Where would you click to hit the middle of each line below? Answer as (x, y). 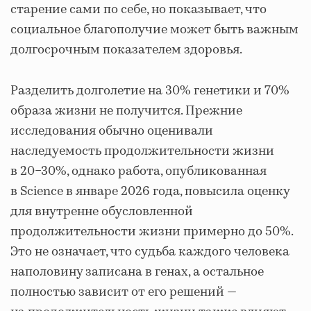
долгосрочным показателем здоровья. (126, 50)
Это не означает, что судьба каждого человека (150, 252)
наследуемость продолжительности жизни (142, 151)
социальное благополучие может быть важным (154, 30)
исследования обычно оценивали (112, 131)
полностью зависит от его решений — (124, 292)
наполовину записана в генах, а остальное (137, 272)
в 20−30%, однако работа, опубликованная (138, 171)
